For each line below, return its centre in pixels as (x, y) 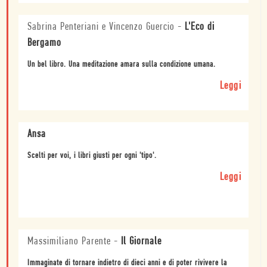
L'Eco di (200, 27)
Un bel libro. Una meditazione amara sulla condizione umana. (122, 64)
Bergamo (44, 43)
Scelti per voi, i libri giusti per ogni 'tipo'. (92, 156)
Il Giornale (141, 241)
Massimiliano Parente (69, 241)
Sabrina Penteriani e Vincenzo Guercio (101, 27)
